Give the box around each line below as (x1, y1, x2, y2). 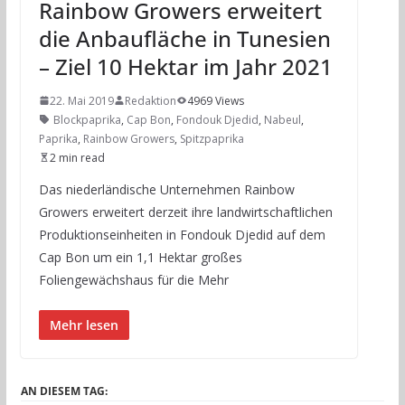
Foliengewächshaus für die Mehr (38, 270, 229, 288)
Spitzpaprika (179, 130, 244, 146)
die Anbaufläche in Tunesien (38, 23, 331, 53)
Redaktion (124, 92, 176, 108)
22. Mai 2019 (49, 92, 114, 108)
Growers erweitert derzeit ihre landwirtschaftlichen (38, 202, 333, 221)
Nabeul (263, 111, 301, 127)
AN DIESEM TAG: (20, 382, 108, 399)
